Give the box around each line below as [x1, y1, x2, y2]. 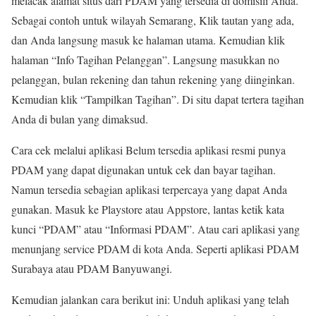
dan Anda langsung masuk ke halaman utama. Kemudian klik [11, 32, 285, 47]
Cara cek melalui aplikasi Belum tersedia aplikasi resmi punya [11, 142, 286, 157]
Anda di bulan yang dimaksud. [11, 111, 148, 126]
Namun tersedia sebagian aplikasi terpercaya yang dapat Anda [11, 182, 287, 197]
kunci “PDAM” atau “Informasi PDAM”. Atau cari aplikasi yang [11, 221, 300, 236]
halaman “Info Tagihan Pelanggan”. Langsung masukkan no [11, 52, 279, 67]
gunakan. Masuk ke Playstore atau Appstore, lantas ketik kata [11, 202, 284, 217]
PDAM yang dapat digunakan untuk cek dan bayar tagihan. [11, 162, 276, 177]
